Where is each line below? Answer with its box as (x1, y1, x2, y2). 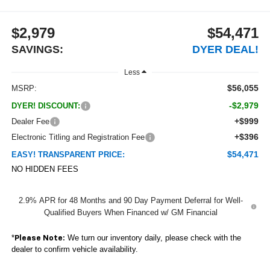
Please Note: (14, 234, 65, 243)
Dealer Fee (11, 117, 49, 127)
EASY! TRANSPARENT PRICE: (11, 150, 125, 160)
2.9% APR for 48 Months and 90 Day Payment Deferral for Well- (19, 196, 243, 206)
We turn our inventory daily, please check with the (64, 233, 241, 243)
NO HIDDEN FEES (11, 165, 78, 174)
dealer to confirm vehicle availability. (11, 245, 138, 254)
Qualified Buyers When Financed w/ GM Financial (44, 208, 218, 218)
